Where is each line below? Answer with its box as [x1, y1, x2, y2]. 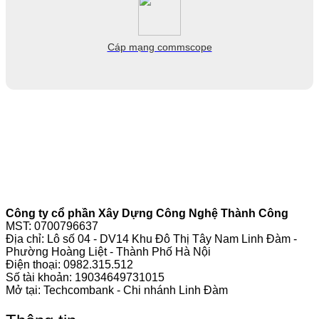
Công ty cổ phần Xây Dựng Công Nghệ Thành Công [6, 207, 288, 220]
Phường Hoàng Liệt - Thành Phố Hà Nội [6, 246, 211, 258]
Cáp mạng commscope [107, 41, 212, 53]
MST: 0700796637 [6, 220, 98, 233]
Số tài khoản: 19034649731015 [6, 271, 164, 284]
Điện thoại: [6, 258, 63, 271]
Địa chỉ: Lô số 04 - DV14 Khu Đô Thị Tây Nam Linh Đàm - [6, 233, 297, 246]
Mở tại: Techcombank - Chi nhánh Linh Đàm [6, 284, 228, 297]
